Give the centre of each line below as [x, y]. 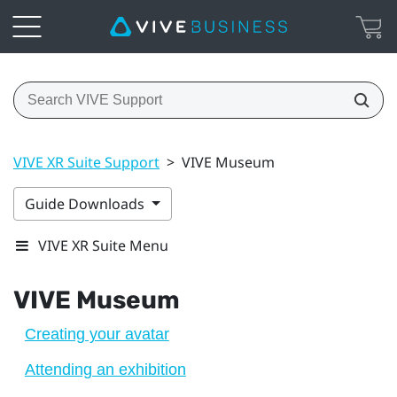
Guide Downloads [86, 203]
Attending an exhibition [105, 369]
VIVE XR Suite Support [86, 162]
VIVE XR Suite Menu [103, 245]
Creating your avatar [97, 334]
